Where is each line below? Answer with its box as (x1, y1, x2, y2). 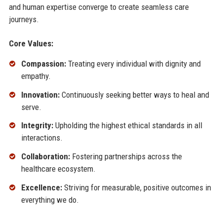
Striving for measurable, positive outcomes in (62, 183, 211, 193)
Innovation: (21, 89, 60, 100)
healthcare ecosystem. (21, 164, 96, 174)
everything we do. (21, 195, 79, 205)
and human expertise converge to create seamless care (8, 1, 189, 12)
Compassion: (21, 58, 66, 69)
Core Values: (8, 38, 53, 48)
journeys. (8, 14, 39, 24)
